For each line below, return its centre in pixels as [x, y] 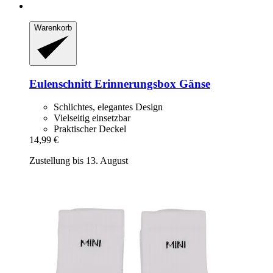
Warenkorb [53, 28]
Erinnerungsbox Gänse [151, 83]
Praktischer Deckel [90, 129]
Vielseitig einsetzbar [92, 118]
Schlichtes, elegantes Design [108, 107]
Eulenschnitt [60, 83]
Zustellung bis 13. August [79, 161]
